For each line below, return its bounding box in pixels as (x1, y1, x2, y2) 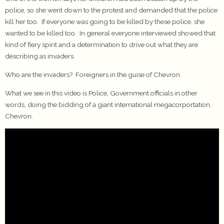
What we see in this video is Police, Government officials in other (5, 88, 197, 97)
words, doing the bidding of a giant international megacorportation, (5, 100, 211, 108)
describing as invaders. (5, 52, 75, 60)
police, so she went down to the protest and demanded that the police (5, 6, 217, 14)
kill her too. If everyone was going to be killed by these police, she (5, 17, 204, 26)
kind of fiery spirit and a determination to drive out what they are (5, 40, 198, 49)
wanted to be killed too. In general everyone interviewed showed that (5, 29, 215, 37)
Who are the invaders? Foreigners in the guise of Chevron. (5, 70, 181, 78)
